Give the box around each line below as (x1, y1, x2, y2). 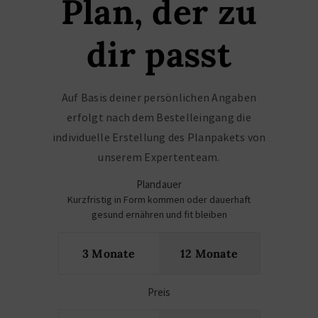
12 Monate (180, 246, 238, 261)
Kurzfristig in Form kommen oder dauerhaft (67, 193, 251, 206)
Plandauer (136, 177, 182, 191)
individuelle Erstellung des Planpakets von (52, 130, 266, 144)
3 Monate (82, 246, 136, 261)
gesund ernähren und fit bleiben (91, 208, 227, 221)
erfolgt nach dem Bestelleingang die (67, 110, 251, 124)
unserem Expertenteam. (98, 150, 220, 164)
